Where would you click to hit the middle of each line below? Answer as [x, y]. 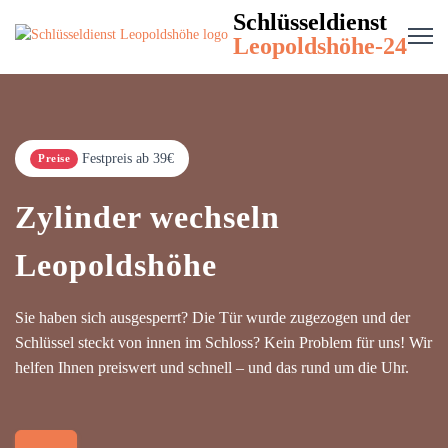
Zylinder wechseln [147, 217]
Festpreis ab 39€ [128, 158]
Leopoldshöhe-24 [320, 46]
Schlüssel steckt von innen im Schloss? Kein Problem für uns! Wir [223, 342]
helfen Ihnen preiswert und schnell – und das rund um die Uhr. [212, 367]
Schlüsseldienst [310, 22]
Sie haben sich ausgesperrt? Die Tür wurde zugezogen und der [212, 317]
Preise [54, 158]
